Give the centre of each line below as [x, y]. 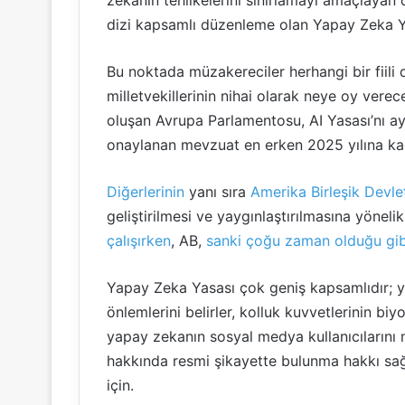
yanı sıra [217, 192]
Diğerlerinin [146, 192]
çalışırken [139, 240]
